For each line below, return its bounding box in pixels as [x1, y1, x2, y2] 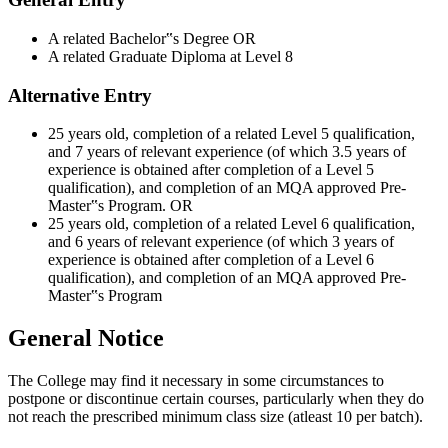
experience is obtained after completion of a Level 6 [48, 251, 374, 269]
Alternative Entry [8, 84, 152, 106]
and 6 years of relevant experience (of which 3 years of [48, 233, 394, 251]
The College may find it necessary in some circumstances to [8, 372, 384, 390]
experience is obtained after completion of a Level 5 [48, 161, 374, 179]
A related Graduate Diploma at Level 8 [48, 47, 293, 65]
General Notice [8, 325, 164, 352]
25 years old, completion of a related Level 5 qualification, [48, 125, 415, 143]
